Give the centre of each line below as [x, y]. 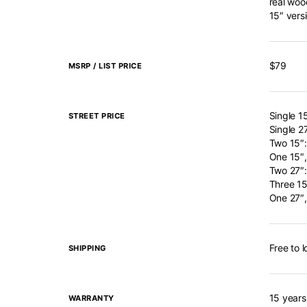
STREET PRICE [97, 116]
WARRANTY [91, 298]
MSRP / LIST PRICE [105, 66]
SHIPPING [87, 248]
